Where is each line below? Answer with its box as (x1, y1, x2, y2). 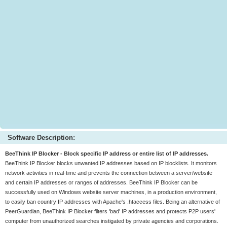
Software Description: (8, 134, 75, 141)
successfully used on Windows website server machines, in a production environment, (5, 189, 217, 195)
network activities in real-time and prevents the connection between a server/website (5, 170, 212, 176)
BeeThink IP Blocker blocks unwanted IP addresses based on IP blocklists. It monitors (5, 160, 217, 166)
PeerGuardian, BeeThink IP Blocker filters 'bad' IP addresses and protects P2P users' (5, 208, 215, 214)
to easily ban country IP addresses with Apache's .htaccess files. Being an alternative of (5, 199, 220, 205)
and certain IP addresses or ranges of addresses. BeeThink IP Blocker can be (5, 179, 198, 185)
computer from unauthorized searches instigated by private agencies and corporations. (5, 218, 218, 224)
